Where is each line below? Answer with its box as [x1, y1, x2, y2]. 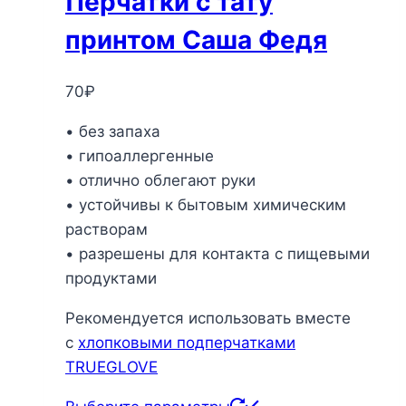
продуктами [65, 268, 157, 287]
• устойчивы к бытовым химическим [65, 195, 346, 214]
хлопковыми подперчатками [78, 333, 295, 352]
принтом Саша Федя [65, 24, 327, 55]
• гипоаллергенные [65, 146, 214, 165]
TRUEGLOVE [65, 357, 158, 376]
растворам [65, 219, 148, 238]
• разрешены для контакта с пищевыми [65, 244, 370, 263]
